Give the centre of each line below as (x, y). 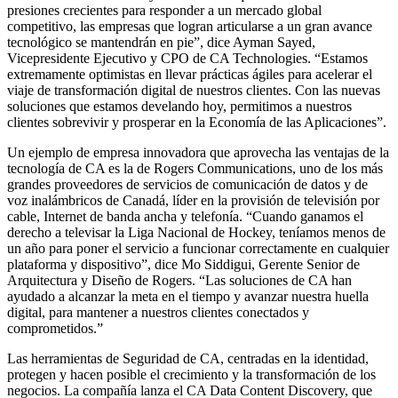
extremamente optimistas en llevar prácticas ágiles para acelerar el (190, 74)
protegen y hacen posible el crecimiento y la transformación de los (191, 374)
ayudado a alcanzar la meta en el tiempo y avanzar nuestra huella (188, 296)
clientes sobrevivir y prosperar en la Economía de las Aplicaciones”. (197, 122)
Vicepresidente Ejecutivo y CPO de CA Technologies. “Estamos (187, 58)
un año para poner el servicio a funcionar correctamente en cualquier (198, 248)
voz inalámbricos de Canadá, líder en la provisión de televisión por (193, 200)
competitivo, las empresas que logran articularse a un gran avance (190, 26)
